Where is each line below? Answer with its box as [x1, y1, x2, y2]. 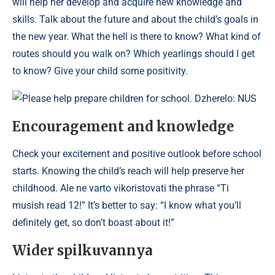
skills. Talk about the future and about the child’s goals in [12, 14, 258, 25]
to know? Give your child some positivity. [12, 65, 188, 77]
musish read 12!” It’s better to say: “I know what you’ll [12, 199, 241, 211]
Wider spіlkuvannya [12, 242, 153, 259]
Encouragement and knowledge [12, 118, 234, 135]
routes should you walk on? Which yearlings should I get [12, 48, 255, 60]
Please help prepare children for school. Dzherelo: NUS [22, 93, 257, 104]
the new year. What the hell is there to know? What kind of [12, 31, 261, 42]
